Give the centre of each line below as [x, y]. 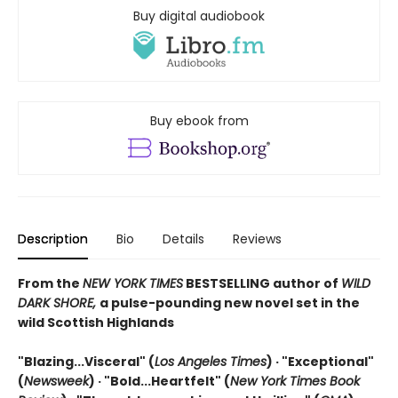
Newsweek [56, 381]
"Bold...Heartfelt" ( [167, 381]
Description [53, 239]
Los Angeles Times [211, 361]
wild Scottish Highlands [96, 322]
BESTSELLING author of [262, 283]
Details [183, 239]
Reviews [257, 239]
